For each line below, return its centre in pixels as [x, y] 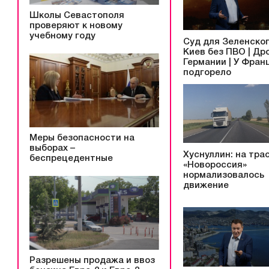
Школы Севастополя [77, 16]
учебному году [62, 36]
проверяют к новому [76, 26]
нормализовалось [224, 176]
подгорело [207, 72]
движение [206, 186]
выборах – [52, 149]
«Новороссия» [215, 165]
